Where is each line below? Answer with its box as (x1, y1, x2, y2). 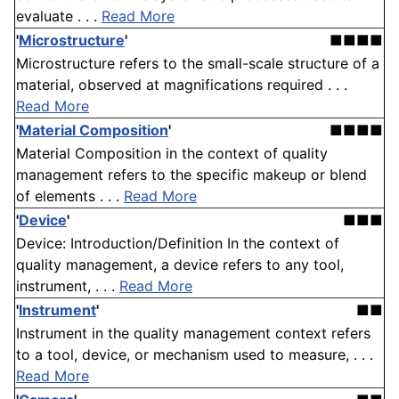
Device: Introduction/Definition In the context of (16, 234, 339, 253)
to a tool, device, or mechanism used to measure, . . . (16, 346, 373, 364)
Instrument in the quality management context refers (16, 324, 370, 343)
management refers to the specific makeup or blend (16, 166, 367, 184)
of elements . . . (16, 187, 124, 206)
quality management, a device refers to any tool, (16, 256, 344, 274)
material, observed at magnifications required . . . (16, 76, 347, 94)
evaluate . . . (16, 7, 102, 26)
